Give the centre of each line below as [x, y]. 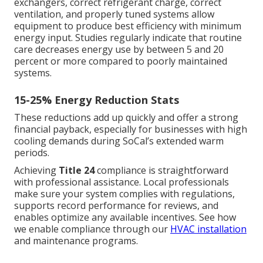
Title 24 [77, 171]
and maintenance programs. [76, 241]
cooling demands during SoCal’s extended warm [119, 141]
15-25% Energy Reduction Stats [97, 100]
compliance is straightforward [161, 171]
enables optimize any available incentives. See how [125, 218]
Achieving [36, 171]
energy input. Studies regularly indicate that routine [128, 38]
